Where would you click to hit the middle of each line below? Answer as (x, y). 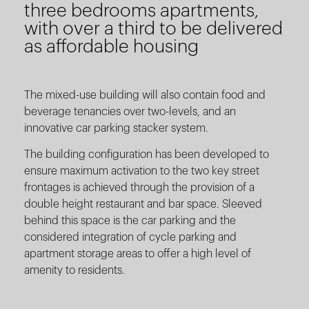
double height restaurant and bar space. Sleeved (143, 205)
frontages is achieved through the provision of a (139, 188)
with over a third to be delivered (153, 29)
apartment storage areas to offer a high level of (138, 254)
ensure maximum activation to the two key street (142, 171)
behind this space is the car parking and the (130, 221)
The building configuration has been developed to (147, 155)
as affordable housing (111, 47)
